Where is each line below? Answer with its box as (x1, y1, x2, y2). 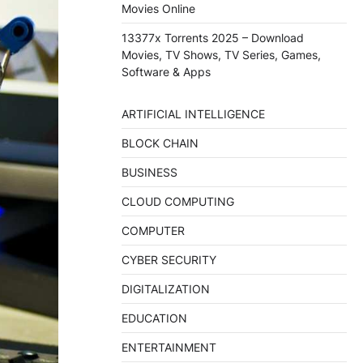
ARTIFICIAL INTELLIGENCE (122, 107, 265, 122)
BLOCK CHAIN (122, 136, 199, 151)
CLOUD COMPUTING (122, 194, 234, 209)
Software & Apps (122, 65, 211, 79)
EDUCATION (122, 311, 187, 326)
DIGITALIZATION (122, 282, 210, 297)
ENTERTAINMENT (122, 340, 216, 355)
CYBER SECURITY (122, 253, 216, 267)
